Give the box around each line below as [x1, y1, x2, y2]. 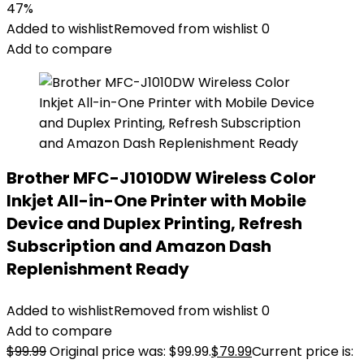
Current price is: [252, 342, 353, 361]
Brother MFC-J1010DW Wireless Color [6, 167, 316, 189]
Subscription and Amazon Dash [6, 235, 271, 258]
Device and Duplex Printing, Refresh [6, 212, 302, 235]
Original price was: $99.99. [50, 342, 211, 361]
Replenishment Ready [6, 258, 189, 280]
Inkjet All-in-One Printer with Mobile [6, 189, 306, 212]
